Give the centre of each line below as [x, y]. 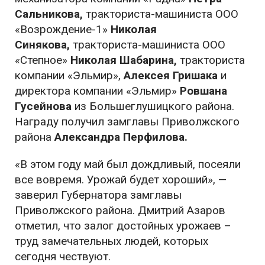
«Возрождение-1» [63, 30]
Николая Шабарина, [125, 60]
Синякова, [44, 45]
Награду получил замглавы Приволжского [127, 122]
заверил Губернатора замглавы [98, 195]
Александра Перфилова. [121, 137]
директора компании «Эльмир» [97, 91]
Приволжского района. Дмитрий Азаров [120, 211]
